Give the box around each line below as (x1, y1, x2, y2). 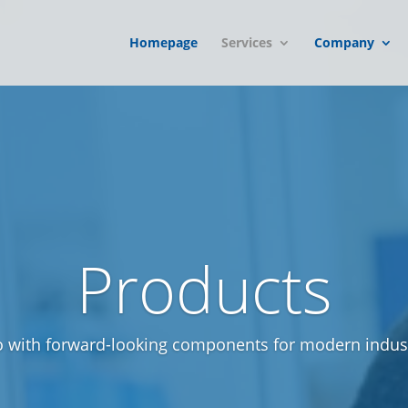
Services (220, 34, 272, 51)
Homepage (128, 34, 198, 51)
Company (313, 34, 374, 51)
